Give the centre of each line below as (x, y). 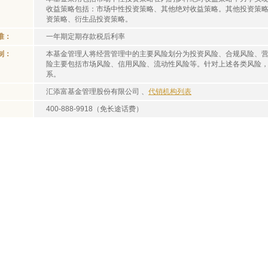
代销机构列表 (170, 92)
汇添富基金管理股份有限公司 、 (97, 92)
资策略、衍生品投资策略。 (89, 19)
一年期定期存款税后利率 (86, 36)
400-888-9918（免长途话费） (95, 109)
